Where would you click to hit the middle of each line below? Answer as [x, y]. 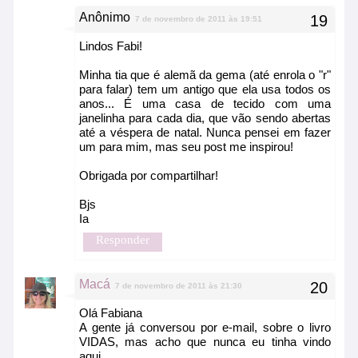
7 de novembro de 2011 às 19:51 [199, 19]
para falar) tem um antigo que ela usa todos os [205, 89]
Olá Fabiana [111, 313]
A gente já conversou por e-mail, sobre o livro [205, 328]
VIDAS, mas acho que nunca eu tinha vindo [205, 342]
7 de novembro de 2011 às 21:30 [179, 286]
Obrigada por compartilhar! [149, 176]
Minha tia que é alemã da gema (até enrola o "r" [205, 75]
